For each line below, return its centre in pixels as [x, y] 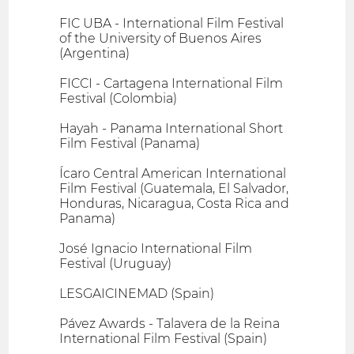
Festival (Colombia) [119, 98]
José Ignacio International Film [156, 248]
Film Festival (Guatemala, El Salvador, [174, 188]
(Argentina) [95, 53]
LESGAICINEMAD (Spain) [137, 293]
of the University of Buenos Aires [161, 38]
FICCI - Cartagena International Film [171, 83]
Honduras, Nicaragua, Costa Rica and [175, 203]
